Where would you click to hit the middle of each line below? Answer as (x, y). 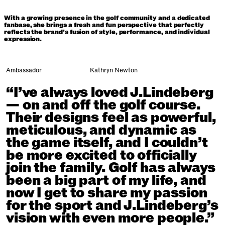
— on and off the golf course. (103, 105)
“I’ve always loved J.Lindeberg (110, 93)
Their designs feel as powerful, (111, 118)
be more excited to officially (101, 155)
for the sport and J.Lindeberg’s (112, 206)
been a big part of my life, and (106, 181)
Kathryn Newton (114, 70)
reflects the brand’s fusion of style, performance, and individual (107, 32)
